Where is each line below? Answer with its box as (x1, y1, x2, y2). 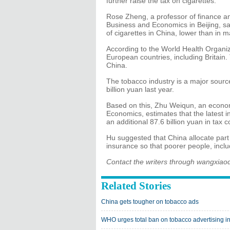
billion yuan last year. (106, 85, 174, 93)
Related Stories (101, 180, 171, 192)
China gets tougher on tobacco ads (101, 198, 199, 205)
